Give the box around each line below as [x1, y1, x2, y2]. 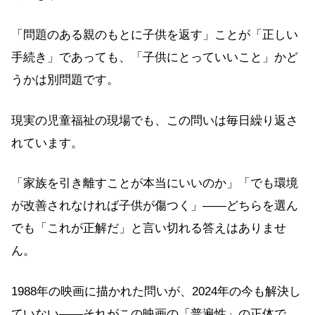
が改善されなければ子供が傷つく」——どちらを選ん [11, 199, 298, 213]
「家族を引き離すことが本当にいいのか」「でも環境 [11, 176, 298, 191]
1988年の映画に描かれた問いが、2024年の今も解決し [11, 284, 301, 298]
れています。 [11, 136, 83, 150]
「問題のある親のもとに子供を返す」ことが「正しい [11, 28, 298, 42]
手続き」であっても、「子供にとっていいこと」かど [11, 51, 298, 65]
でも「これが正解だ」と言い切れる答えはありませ [11, 221, 286, 236]
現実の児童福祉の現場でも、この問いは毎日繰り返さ [11, 113, 298, 127]
